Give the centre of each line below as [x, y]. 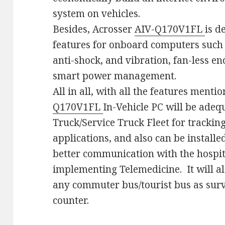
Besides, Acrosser [94, 29]
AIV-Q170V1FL [170, 29]
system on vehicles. [97, 14]
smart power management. [115, 76]
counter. [72, 201]
